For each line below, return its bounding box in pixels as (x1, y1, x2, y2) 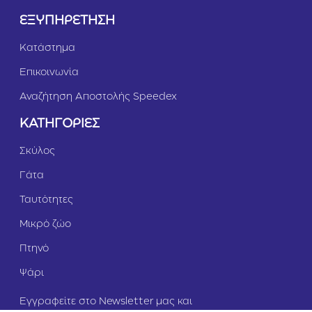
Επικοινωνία (19, 68, 79, 77)
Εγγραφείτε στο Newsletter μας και (19, 297, 192, 306)
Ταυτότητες (19, 196, 73, 205)
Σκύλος (19, 147, 55, 156)
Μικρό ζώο (19, 220, 71, 229)
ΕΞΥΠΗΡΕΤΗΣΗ (19, 15, 115, 27)
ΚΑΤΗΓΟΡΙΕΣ (19, 118, 100, 130)
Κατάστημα (19, 44, 75, 53)
